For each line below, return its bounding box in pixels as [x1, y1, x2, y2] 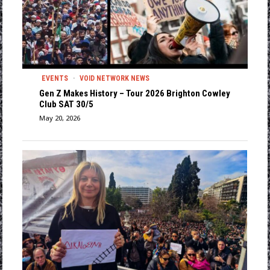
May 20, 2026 [39, 113, 80, 123]
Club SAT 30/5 [39, 99, 93, 110]
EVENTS [41, 74, 68, 83]
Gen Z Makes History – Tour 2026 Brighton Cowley [39, 88, 230, 99]
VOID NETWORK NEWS [79, 74, 149, 83]
